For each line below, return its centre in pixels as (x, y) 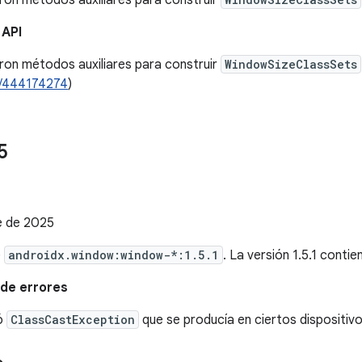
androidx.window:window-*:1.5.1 (114, 255)
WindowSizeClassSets (291, 64)
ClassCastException (73, 320)
